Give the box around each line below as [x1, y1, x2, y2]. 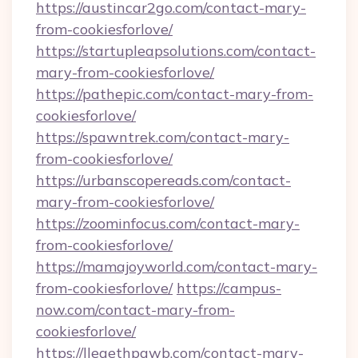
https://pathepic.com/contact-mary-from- [36, 85, 313, 103]
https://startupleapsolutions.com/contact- [36, 42, 316, 60]
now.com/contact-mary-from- [36, 300, 235, 319]
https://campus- [177, 279, 281, 297]
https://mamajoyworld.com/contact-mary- [36, 257, 317, 276]
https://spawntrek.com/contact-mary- [36, 128, 289, 146]
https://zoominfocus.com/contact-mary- [36, 214, 300, 233]
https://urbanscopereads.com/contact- [36, 171, 291, 189]
